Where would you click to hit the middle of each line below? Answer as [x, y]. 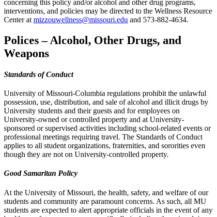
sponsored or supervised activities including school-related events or [107, 128]
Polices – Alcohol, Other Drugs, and [93, 40]
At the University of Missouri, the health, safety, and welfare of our [106, 192]
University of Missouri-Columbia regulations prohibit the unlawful [105, 93]
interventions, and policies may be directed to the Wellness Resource [108, 11]
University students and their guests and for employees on [92, 111]
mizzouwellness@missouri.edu [81, 19]
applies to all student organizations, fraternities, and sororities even [105, 146]
